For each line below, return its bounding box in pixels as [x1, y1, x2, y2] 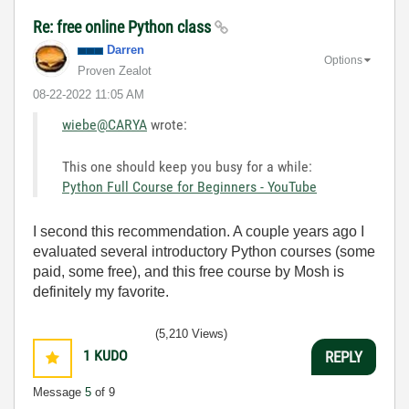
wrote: [147, 116, 187, 133]
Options [324, 53, 362, 67]
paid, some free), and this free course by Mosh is [33, 264, 344, 279]
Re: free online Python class [33, 17, 215, 37]
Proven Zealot [78, 64, 152, 78]
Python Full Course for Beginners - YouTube [62, 178, 317, 195]
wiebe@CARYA [62, 116, 147, 133]
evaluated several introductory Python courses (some [33, 244, 375, 259]
